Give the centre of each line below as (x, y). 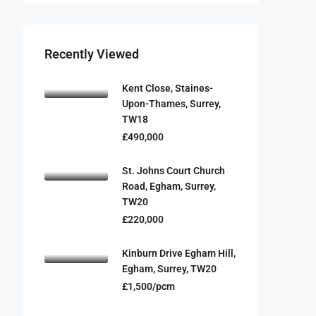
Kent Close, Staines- (168, 88)
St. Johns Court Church (174, 171)
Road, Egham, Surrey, (169, 186)
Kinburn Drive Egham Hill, (179, 253)
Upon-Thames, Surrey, (171, 104)
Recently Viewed (92, 54)
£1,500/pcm (148, 286)
